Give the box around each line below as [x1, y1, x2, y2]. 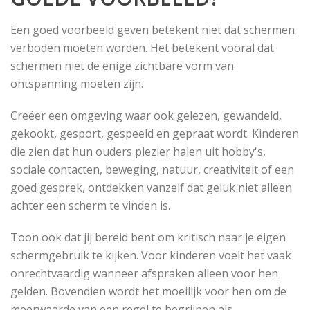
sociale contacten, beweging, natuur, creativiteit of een [10, 161, 294, 177]
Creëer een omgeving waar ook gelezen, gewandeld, [10, 107, 282, 123]
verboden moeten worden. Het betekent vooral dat [10, 39, 274, 55]
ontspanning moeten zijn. [10, 75, 143, 91]
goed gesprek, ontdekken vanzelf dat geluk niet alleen [10, 179, 292, 195]
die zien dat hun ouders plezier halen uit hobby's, [10, 143, 266, 159]
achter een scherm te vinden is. [10, 197, 170, 213]
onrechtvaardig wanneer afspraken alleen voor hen [10, 265, 278, 281]
